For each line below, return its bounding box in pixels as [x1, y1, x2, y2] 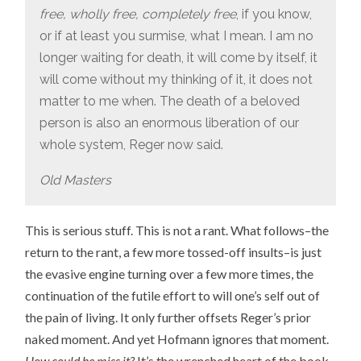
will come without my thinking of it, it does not [39, 71, 313, 87]
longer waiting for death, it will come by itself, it [39, 49, 317, 65]
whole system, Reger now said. [39, 136, 223, 152]
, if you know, [235, 6, 312, 22]
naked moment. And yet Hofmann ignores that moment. [25, 331, 330, 347]
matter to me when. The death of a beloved [39, 93, 300, 109]
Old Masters [39, 172, 111, 189]
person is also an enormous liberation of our [39, 114, 299, 131]
